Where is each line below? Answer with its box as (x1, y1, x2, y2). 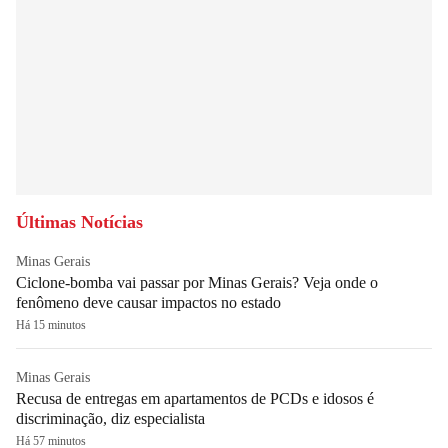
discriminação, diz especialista (16, 409, 205, 427)
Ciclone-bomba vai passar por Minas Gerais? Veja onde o (16, 273, 378, 291)
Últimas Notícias (16, 211, 143, 232)
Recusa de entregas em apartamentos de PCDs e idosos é (16, 389, 374, 407)
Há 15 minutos (16, 317, 86, 332)
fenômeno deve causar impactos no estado (16, 293, 281, 311)
